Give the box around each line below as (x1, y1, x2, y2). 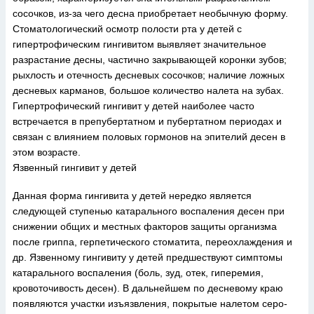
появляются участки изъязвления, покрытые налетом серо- (13, 298, 287, 309)
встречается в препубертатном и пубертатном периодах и (13, 116, 282, 127)
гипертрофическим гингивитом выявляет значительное (13, 39, 266, 50)
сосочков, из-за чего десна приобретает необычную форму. (13, 8, 288, 19)
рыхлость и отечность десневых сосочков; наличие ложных (13, 69, 285, 81)
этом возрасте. (13, 146, 81, 158)
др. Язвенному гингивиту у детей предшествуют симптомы (13, 252, 282, 263)
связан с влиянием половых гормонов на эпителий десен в (13, 131, 285, 142)
